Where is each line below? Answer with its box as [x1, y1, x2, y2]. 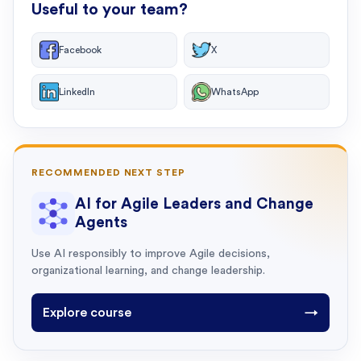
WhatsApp [211, 86, 259, 97]
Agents [75, 214, 127, 230]
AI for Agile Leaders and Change [75, 196, 313, 212]
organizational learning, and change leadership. [31, 264, 265, 276]
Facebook [59, 44, 102, 55]
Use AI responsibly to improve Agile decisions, [31, 247, 270, 259]
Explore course [43, 305, 131, 319]
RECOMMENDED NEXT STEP [31, 167, 186, 177]
